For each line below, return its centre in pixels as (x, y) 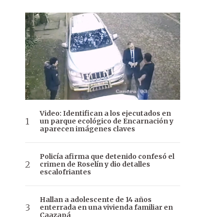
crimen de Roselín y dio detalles (95, 164)
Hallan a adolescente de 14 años (96, 200)
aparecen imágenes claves (87, 129)
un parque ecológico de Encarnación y (107, 121)
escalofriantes (65, 172)
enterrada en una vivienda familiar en (106, 208)
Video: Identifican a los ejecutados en (105, 114)
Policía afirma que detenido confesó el (107, 157)
